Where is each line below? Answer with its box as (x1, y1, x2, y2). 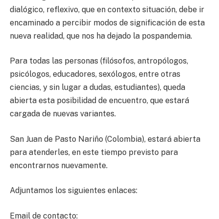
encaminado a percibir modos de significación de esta (10, 18, 205, 27)
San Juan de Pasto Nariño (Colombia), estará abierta (10, 134, 200, 144)
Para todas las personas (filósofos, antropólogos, (10, 56, 188, 66)
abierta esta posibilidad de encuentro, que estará (10, 96, 189, 106)
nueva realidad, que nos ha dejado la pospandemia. (10, 31, 192, 41)
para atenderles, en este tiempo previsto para (10, 147, 178, 157)
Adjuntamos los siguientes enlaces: (10, 186, 137, 196)
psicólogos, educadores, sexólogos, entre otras (10, 69, 180, 79)
